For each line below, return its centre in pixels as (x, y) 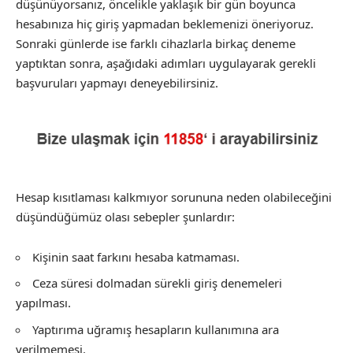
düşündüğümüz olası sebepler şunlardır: (125, 217)
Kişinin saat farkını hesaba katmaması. (136, 256)
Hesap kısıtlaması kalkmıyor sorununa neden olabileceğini (174, 197)
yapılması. (43, 303)
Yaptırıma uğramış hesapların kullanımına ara (156, 329)
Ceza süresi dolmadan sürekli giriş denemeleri (157, 283)
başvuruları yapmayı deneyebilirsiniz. (117, 83)
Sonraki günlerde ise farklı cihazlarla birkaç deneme (156, 44)
